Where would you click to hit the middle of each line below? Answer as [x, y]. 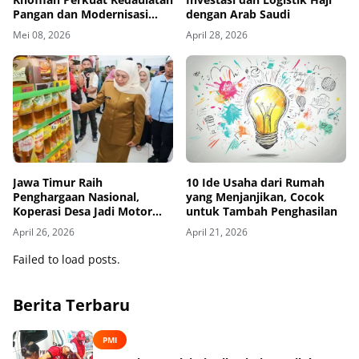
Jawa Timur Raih [58, 182]
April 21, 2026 [217, 232]
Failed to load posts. [67, 259]
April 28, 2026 [217, 35]
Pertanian [40, 29]
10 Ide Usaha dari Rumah [255, 182]
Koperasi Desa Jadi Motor [83, 211]
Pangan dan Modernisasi [81, 14]
